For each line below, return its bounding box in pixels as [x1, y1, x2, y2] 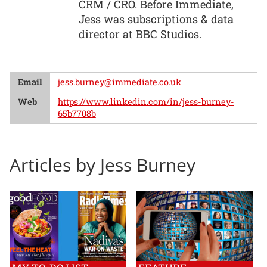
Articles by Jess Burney [10, 153, 195, 178]
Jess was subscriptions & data [79, 11, 234, 26]
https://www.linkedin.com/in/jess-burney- [57, 96, 234, 107]
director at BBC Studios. [79, 26, 201, 41]
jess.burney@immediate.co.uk [57, 76, 181, 88]
